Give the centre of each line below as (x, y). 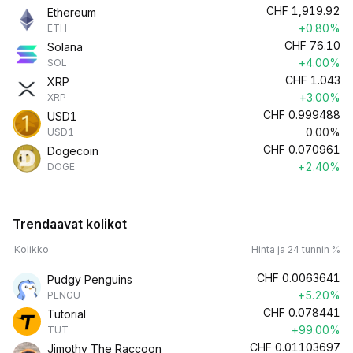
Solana (65, 47)
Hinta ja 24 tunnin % (296, 249)
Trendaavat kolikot (70, 224)
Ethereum (72, 12)
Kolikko (32, 249)
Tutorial (67, 314)
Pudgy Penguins (90, 279)
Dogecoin (73, 151)
